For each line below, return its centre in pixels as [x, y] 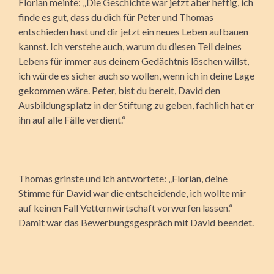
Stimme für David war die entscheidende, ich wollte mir [132, 193]
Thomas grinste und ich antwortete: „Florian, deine [123, 178]
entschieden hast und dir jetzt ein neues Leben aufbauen [133, 31]
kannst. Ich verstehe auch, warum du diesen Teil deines [130, 46]
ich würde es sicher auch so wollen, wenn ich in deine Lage [136, 75]
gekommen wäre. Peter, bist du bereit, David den [119, 90]
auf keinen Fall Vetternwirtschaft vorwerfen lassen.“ [125, 207]
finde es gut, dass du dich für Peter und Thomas [116, 17]
